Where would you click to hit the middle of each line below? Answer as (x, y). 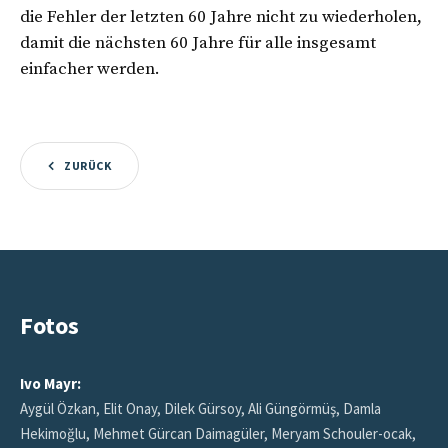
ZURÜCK (87, 165)
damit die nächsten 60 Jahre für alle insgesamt (198, 42)
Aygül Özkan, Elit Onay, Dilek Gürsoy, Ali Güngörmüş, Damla (200, 408)
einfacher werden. (90, 68)
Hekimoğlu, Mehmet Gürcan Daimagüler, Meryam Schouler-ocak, (218, 433)
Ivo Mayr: (50, 383)
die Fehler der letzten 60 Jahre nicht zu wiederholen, (221, 16)
